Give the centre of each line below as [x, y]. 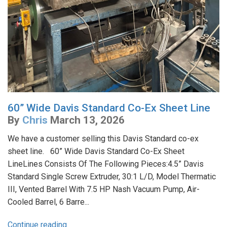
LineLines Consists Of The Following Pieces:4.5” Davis [106, 164]
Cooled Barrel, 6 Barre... [48, 202]
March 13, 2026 [87, 120]
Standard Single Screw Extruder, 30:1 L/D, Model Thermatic [112, 177]
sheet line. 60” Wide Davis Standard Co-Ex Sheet [96, 152]
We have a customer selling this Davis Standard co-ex [103, 139]
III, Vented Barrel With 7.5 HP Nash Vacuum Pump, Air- [104, 190]
